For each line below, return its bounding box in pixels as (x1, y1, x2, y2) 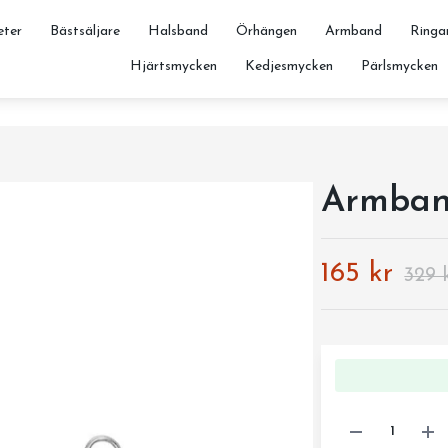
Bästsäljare (49, 24, 120, 39)
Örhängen (235, 24, 297, 39)
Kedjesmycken (244, 59, 333, 74)
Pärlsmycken (360, 59, 438, 74)
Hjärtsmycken (129, 59, 217, 74)
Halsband (147, 24, 208, 39)
